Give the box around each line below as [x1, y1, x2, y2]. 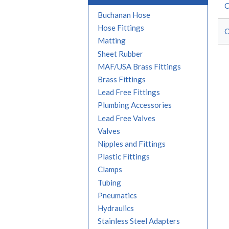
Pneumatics [98, 191, 137, 200]
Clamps [98, 165, 122, 174]
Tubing [98, 177, 121, 187]
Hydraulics [98, 203, 134, 213]
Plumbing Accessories [98, 100, 172, 110]
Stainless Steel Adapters [98, 216, 180, 226]
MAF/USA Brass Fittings [98, 62, 181, 72]
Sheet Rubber [98, 49, 143, 58]
